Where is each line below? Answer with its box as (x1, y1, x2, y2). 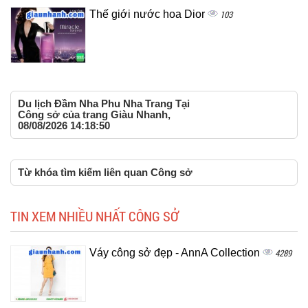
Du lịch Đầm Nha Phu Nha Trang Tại (18, 97, 190, 109)
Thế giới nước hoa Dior (89, 8, 208, 20)
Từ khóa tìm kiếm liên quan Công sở (18, 166, 192, 178)
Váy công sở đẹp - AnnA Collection (89, 246, 263, 258)
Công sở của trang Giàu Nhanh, (18, 108, 170, 120)
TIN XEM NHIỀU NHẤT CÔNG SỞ (10, 206, 179, 225)
